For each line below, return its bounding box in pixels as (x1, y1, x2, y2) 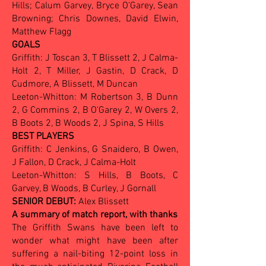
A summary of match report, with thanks (12, 209, 178, 221)
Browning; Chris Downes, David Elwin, (12, 13, 178, 25)
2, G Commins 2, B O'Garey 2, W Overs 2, (12, 104, 178, 116)
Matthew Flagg (12, 26, 74, 38)
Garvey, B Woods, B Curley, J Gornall (12, 183, 156, 195)
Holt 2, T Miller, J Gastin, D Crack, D (12, 65, 178, 77)
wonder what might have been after (12, 235, 178, 247)
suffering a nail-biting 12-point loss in (12, 248, 178, 260)
